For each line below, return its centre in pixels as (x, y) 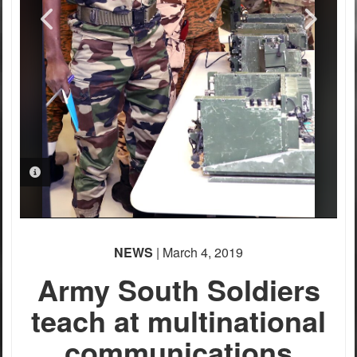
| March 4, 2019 (198, 252)
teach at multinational (178, 320)
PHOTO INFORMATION (100, 172)
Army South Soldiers (178, 289)
